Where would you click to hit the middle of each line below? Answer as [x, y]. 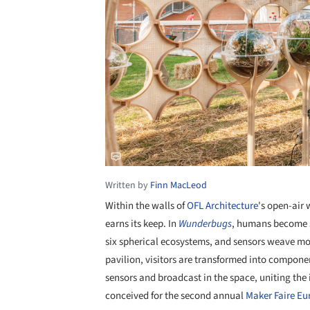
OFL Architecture [222, 206]
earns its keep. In [142, 224]
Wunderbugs [205, 224]
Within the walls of [146, 206]
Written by [128, 185]
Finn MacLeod [179, 185]
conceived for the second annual [175, 295]
